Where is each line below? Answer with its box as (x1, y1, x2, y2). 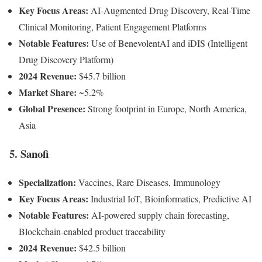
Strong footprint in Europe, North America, (85, 102, 247, 115)
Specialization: (19, 175, 76, 189)
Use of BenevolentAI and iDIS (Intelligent (89, 37, 247, 50)
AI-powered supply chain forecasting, (89, 208, 229, 221)
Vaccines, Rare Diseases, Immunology (76, 175, 220, 188)
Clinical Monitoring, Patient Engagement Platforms (19, 20, 206, 33)
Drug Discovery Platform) (19, 53, 113, 66)
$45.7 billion (77, 70, 126, 82)
